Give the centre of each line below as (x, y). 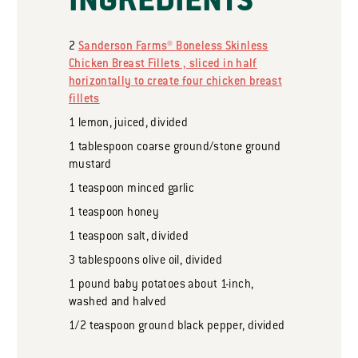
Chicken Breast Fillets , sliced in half (163, 65)
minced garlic (159, 189)
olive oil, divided (181, 261)
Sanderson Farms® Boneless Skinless (173, 47)
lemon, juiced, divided (132, 124)
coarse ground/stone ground (207, 148)
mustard (90, 165)
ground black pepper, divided (210, 327)
